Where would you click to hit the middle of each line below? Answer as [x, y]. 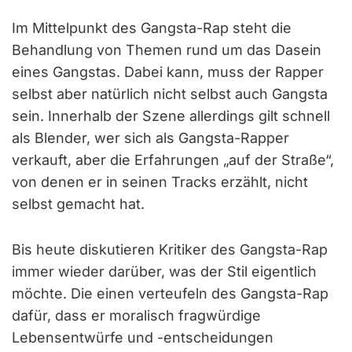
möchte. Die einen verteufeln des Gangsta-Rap [170, 293]
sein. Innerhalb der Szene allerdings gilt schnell [171, 115]
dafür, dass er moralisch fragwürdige [136, 315]
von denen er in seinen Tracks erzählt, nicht [160, 181]
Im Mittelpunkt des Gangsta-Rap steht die [152, 27]
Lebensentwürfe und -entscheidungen [143, 337]
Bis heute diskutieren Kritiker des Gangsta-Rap [170, 249]
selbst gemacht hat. [78, 203]
